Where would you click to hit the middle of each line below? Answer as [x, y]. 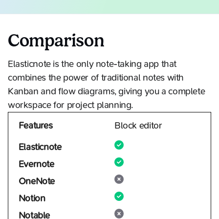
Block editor [138, 125]
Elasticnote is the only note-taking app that [92, 64]
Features [35, 125]
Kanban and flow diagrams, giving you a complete [107, 91]
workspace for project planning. [71, 105]
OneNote [37, 182]
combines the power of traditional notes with [96, 77]
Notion [32, 199]
